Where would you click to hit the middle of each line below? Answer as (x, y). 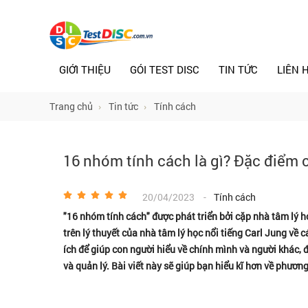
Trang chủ (71, 106)
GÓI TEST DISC (165, 69)
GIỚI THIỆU (85, 69)
